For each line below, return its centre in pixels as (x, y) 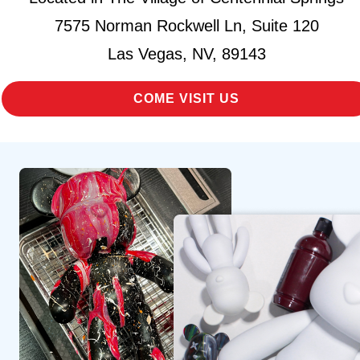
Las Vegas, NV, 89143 (186, 53)
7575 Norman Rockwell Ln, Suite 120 (186, 25)
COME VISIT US (186, 98)
